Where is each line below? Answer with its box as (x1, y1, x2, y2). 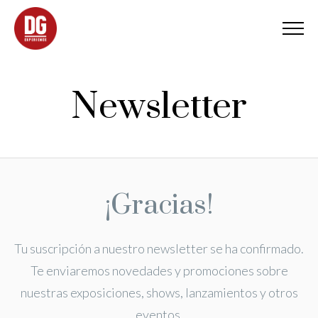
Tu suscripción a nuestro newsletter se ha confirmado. (14, 241, 304, 256)
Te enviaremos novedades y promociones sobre (30, 263, 288, 278)
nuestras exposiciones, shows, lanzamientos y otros (20, 285, 298, 300)
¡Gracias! (104, 188, 214, 223)
